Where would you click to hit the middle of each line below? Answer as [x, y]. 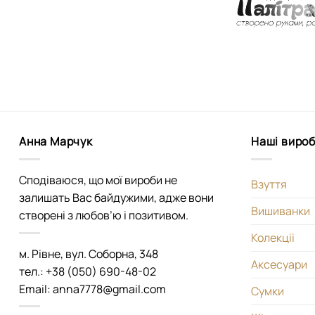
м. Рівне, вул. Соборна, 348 [89, 253]
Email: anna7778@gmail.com [92, 289]
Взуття [269, 185]
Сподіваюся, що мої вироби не [98, 180]
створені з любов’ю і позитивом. [104, 216]
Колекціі [273, 238]
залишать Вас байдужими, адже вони [116, 198]
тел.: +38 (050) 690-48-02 [88, 271]
